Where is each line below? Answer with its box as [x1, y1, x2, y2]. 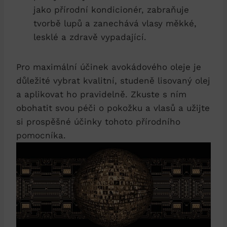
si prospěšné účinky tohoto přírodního [16, 117, 180, 127]
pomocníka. [16, 130, 66, 141]
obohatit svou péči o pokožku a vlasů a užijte [16, 103, 210, 113]
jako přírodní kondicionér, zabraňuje [33, 5, 189, 15]
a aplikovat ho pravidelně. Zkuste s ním [16, 89, 186, 100]
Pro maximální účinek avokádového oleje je [16, 62, 201, 72]
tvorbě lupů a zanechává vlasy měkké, [33, 18, 197, 29]
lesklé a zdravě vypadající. [33, 32, 146, 43]
